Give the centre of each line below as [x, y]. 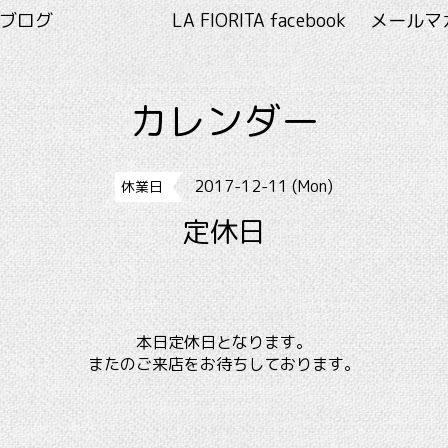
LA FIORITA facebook [258, 20]
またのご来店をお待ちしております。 [224, 364]
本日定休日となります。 [224, 342]
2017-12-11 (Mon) [263, 186]
